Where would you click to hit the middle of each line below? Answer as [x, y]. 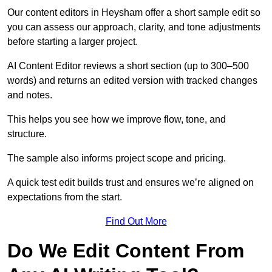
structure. [27, 134]
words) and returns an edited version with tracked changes [132, 81]
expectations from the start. [65, 197]
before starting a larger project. [73, 42]
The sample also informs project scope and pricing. [117, 158]
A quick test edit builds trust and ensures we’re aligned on [131, 183]
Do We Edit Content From [126, 251]
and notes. [30, 95]
